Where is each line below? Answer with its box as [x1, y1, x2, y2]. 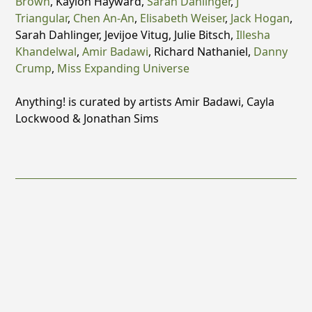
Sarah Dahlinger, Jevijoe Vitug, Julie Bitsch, [15, 26, 237, 42]
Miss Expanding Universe [57, 60, 190, 76]
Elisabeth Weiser [140, 10, 226, 26]
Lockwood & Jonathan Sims [15, 110, 159, 126]
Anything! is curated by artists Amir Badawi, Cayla [15, 93, 275, 109]
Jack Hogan [231, 10, 290, 26]
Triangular [15, 10, 68, 26]
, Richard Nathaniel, [148, 43, 254, 59]
